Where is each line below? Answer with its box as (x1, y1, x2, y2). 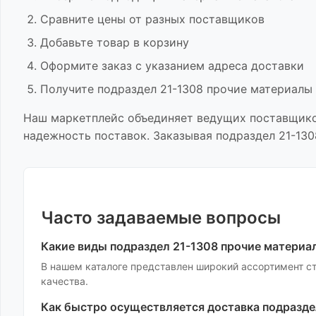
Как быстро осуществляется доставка (41, 300, 262, 314)
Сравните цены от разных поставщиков (40, 12, 265, 26)
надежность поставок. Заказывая (23, 128, 216, 142)
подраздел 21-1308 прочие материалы (97, 82, 312, 96)
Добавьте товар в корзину (40, 35, 189, 49)
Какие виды (41, 239, 110, 253)
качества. (41, 275, 88, 287)
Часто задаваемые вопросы (41, 207, 281, 228)
